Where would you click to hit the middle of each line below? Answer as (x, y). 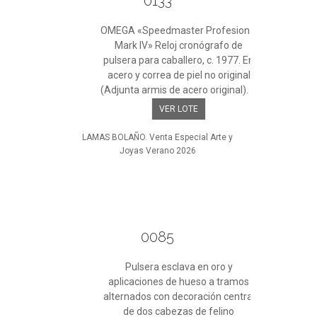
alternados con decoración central (179, 296)
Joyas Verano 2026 (157, 151)
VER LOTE (179, 109)
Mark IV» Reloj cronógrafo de (179, 45)
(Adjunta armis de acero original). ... (179, 90)
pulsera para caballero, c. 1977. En (179, 60)
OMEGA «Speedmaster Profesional (179, 30)
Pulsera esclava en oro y (179, 267)
